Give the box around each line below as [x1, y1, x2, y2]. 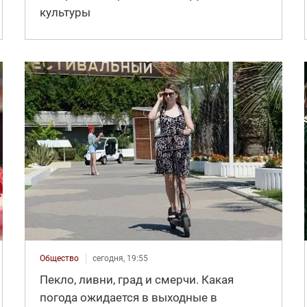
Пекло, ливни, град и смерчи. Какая [39, 272, 234, 286]
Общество [39, 253, 79, 263]
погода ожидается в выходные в [39, 290, 217, 304]
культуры [39, 5, 90, 19]
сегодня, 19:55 [92, 253, 148, 263]
